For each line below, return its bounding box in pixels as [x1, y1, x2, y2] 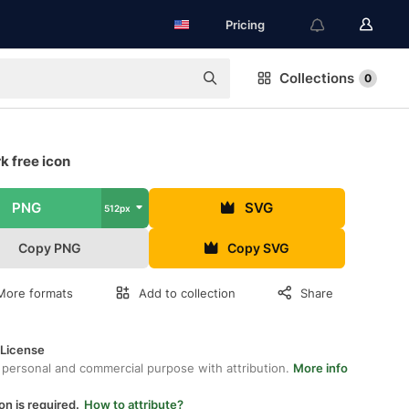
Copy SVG [227, 240, 290, 256]
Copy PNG [18, 240, 82, 256]
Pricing [225, 17, 265, 32]
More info [293, 361, 348, 375]
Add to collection [139, 286, 236, 300]
